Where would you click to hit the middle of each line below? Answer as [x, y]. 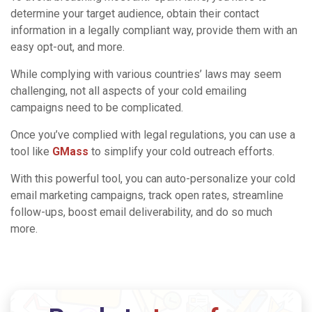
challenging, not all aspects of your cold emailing [128, 91]
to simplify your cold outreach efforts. [183, 151]
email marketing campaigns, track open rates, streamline [147, 195]
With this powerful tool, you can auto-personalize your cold [153, 178]
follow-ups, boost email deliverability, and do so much [141, 212]
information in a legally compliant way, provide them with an [154, 30]
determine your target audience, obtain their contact [135, 13]
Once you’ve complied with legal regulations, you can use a [153, 134]
